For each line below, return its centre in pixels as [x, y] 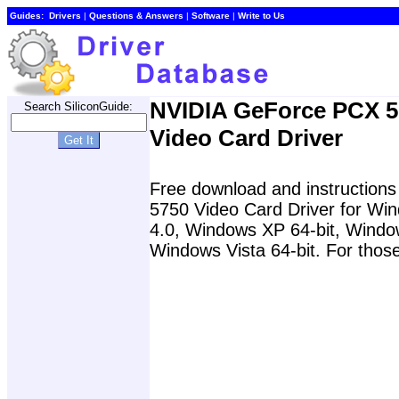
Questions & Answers [136, 16]
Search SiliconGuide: [78, 106]
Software [211, 16]
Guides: [27, 16]
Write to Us [261, 16]
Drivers [65, 16]
